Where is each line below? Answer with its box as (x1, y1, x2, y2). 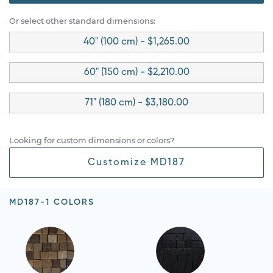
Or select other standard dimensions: (9, 16, 155, 26)
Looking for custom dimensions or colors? (9, 135, 174, 145)
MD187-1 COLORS (9, 197, 94, 207)
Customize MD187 (88, 157, 185, 168)
